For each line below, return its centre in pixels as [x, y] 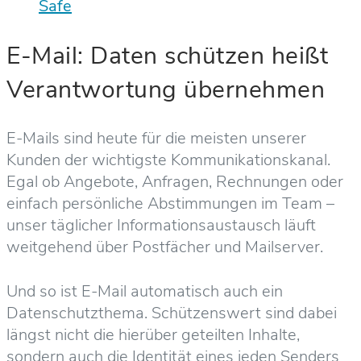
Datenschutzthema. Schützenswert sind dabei [172, 313]
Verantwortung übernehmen [166, 89]
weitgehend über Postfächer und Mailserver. [165, 247]
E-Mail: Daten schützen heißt [167, 56]
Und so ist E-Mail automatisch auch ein [145, 291]
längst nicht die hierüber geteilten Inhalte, [153, 334]
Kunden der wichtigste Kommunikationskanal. [168, 160]
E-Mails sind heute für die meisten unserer [156, 138]
